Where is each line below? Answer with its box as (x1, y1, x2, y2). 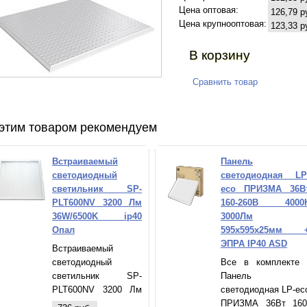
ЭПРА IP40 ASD (221, 238, 287, 249)
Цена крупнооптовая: (179, 19, 267, 29)
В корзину (189, 48, 250, 63)
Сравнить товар (193, 77, 258, 88)
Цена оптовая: (179, 5, 238, 16)
